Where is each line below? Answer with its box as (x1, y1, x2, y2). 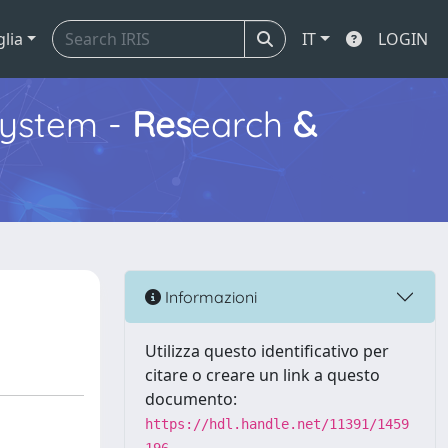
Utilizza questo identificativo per (145, 340, 389, 362)
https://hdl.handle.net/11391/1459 (145, 416, 409, 432)
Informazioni (161, 286, 257, 307)
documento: (145, 388, 237, 410)
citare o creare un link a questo (145, 364, 380, 386)
